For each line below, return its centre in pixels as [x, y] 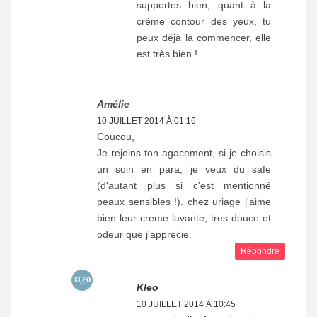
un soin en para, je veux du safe [184, 169]
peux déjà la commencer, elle [204, 37]
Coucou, [116, 136]
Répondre [260, 251]
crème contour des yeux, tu [204, 21]
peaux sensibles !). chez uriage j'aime [184, 201]
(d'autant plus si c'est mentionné [184, 185]
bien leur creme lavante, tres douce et [184, 218]
